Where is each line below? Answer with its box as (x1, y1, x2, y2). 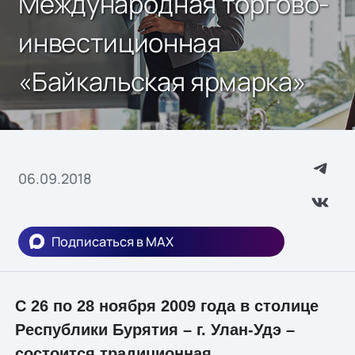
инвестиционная (18, 24, 221, 60)
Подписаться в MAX (52, 232, 174, 250)
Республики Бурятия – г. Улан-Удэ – (14, 321, 295, 339)
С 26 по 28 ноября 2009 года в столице (14, 297, 319, 315)
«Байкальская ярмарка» (18, 63, 306, 99)
